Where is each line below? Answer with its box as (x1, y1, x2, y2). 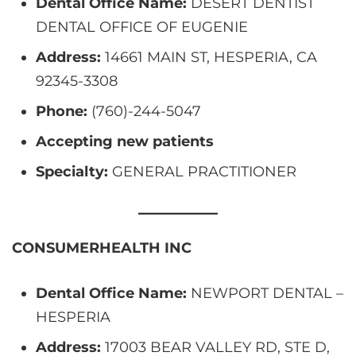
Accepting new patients (36, 132, 214, 150)
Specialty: (36, 162, 108, 180)
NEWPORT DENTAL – (187, 284, 343, 302)
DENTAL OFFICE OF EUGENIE (36, 17, 248, 36)
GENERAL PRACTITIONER (108, 162, 296, 180)
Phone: (36, 102, 87, 120)
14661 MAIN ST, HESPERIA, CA (101, 48, 317, 66)
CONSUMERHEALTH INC (12, 238, 192, 257)
